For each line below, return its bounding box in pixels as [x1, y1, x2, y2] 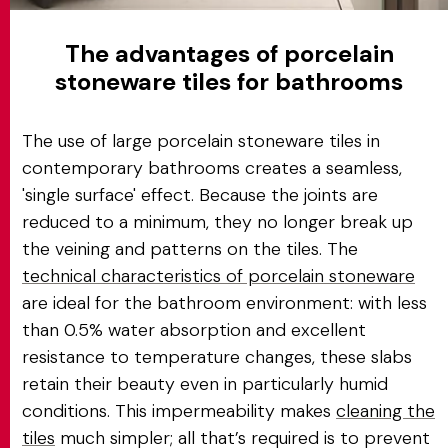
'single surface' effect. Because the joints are [22, 183, 378, 207]
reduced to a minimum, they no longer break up [22, 210, 413, 234]
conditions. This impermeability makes [22, 399, 336, 423]
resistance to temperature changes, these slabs [22, 345, 412, 369]
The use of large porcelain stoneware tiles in [22, 129, 380, 153]
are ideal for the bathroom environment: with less [22, 291, 427, 315]
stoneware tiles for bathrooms [55, 66, 403, 97]
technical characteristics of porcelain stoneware [22, 264, 415, 288]
